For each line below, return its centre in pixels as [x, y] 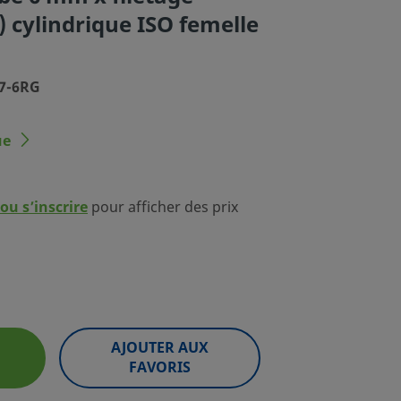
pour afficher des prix [163, 207]
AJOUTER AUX [160, 348]
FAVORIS [160, 367]
